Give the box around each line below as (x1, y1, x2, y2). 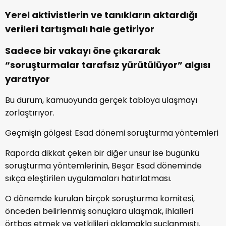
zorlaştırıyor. (5, 106, 54, 119)
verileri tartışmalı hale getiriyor (5, 22, 154, 35)
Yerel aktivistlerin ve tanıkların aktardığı (5, 8, 197, 21)
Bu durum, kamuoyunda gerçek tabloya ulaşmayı (5, 94, 197, 106)
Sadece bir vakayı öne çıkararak (5, 44, 160, 57)
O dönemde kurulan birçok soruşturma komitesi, (5, 192, 195, 204)
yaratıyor (5, 72, 50, 85)
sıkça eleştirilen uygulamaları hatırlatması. (5, 172, 172, 184)
